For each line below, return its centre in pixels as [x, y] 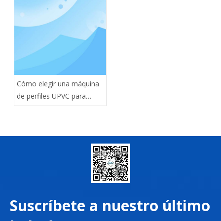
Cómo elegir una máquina [58, 83]
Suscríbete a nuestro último [110, 205]
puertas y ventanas [47, 108]
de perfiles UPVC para [51, 96]
